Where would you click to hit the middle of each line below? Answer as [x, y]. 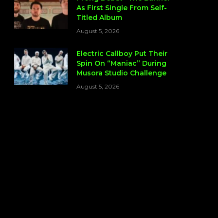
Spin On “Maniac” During [121, 64]
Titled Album [99, 18]
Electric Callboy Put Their [122, 54]
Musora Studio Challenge [121, 73]
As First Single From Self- [122, 8]
